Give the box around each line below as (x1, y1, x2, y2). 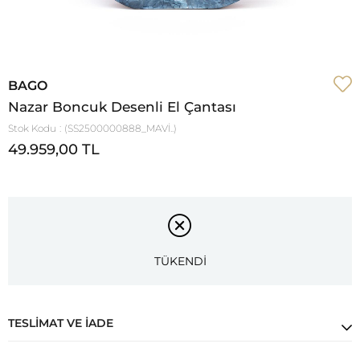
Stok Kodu (8, 121, 56, 134)
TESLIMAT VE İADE (8, 316, 113, 331)
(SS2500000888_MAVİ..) (64, 121, 177, 134)
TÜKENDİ (153, 253, 207, 268)
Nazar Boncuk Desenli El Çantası (8, 98, 236, 115)
